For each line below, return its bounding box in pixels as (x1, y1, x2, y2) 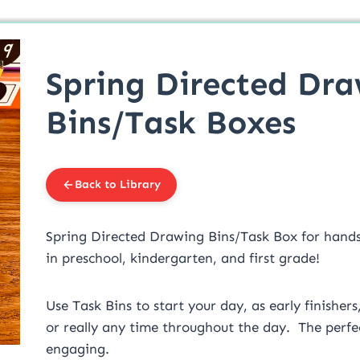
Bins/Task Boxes (46, 103, 296, 143)
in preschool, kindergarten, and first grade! (46, 250, 320, 267)
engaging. (46, 341, 113, 358)
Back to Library (75, 178, 161, 192)
